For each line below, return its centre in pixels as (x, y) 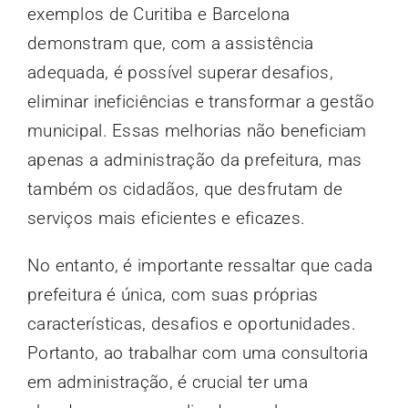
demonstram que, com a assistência (170, 43)
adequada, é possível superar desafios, (180, 72)
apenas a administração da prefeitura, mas (194, 159)
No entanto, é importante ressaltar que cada (200, 265)
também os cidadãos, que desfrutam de (185, 189)
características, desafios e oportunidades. (191, 323)
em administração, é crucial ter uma (167, 382)
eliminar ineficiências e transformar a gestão (200, 101)
